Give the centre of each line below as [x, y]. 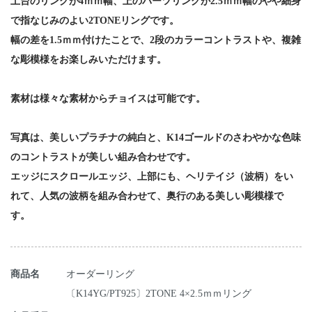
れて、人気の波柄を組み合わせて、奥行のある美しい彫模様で [147, 196]
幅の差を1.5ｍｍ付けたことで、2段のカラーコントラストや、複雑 [156, 40]
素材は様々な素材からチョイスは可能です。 [108, 99]
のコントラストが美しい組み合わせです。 [103, 157]
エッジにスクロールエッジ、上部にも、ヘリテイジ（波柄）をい [152, 177]
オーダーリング [100, 274]
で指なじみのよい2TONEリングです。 [95, 21]
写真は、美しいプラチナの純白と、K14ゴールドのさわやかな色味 [156, 138]
